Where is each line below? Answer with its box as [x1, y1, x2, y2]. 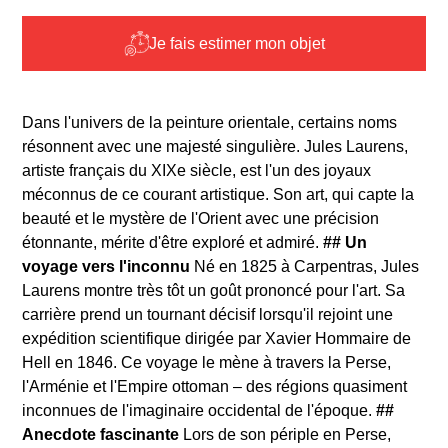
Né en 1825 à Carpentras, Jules [190, 258, 420, 276]
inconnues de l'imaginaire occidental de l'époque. [22, 402, 377, 420]
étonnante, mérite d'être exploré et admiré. [22, 234, 324, 252]
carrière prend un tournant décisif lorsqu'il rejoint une [22, 306, 394, 324]
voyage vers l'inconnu [22, 258, 191, 276]
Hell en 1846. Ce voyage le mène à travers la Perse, [22, 354, 392, 372]
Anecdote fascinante [22, 426, 180, 444]
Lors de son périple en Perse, [179, 426, 392, 444]
